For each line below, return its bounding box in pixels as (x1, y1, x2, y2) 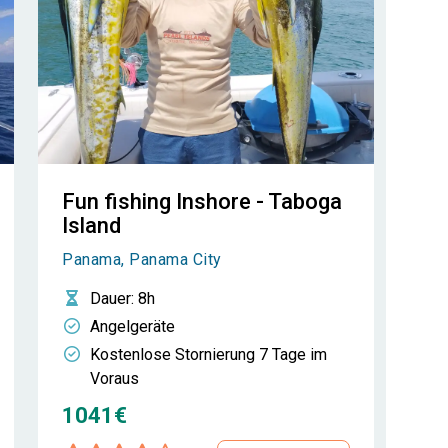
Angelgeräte (90, 317, 175, 336)
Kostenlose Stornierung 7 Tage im (90, 345, 327, 364)
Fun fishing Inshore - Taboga (62, 189, 342, 214)
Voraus (90, 369, 139, 388)
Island (62, 213, 121, 238)
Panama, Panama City (62, 250, 222, 269)
